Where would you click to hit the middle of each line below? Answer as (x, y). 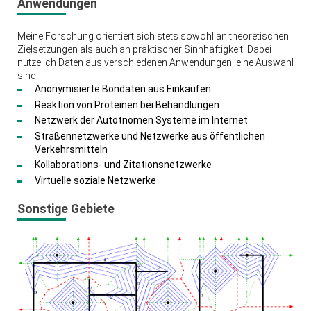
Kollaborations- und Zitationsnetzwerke (123, 165)
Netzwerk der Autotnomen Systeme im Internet (141, 120)
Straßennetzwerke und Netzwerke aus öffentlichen (150, 136)
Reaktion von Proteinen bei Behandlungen (127, 104)
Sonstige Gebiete (66, 209)
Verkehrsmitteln (71, 149)
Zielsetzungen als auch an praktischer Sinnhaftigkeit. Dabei (144, 50)
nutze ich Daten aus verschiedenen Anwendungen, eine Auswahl (155, 63)
